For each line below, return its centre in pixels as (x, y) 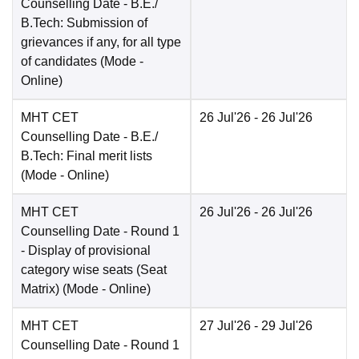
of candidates (59, 62)
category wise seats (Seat (94, 270)
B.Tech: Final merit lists (87, 156)
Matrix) (40, 289)
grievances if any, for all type (101, 42)
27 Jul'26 (225, 326)
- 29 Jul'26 (282, 326)
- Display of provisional (86, 251)
